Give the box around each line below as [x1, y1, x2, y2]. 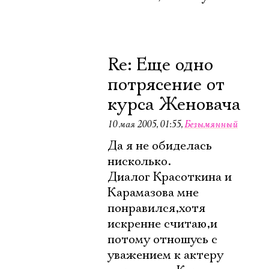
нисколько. [107, 154, 171, 169]
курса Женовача [107, 94, 241, 116]
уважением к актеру [107, 247, 223, 263]
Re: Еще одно [107, 54, 213, 76]
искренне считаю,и [107, 216, 217, 232]
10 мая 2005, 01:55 [107, 118, 181, 130]
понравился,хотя [107, 201, 205, 216]
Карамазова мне [107, 185, 199, 201]
